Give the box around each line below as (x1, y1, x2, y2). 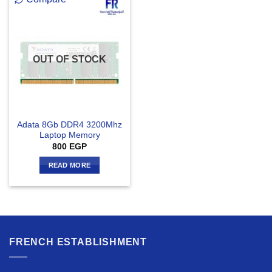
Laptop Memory (39, 131, 100, 140)
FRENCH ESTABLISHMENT (9, 237, 147, 248)
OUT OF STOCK (33, 54, 106, 65)
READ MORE (48, 161, 91, 169)
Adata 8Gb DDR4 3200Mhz (17, 120, 122, 130)
